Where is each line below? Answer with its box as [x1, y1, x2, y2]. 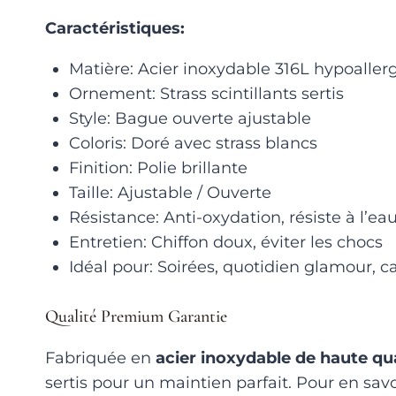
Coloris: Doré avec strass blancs [69, 133, 317, 153]
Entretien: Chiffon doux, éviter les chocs [69, 232, 383, 252]
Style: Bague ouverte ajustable [69, 108, 311, 128]
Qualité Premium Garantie [45, 305, 227, 327]
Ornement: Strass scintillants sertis [69, 83, 344, 103]
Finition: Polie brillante [69, 157, 247, 178]
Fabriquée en [45, 347, 156, 368]
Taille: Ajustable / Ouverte [69, 182, 271, 202]
